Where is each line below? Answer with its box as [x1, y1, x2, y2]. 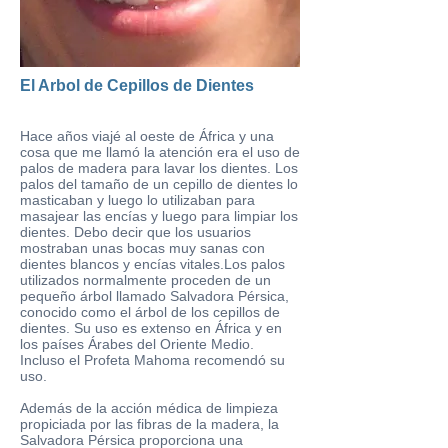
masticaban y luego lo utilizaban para [20, 192, 255, 208]
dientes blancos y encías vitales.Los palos [20, 256, 285, 272]
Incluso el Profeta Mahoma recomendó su [20, 352, 285, 368]
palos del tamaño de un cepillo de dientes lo [20, 176, 298, 192]
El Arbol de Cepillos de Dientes [20, 77, 254, 94]
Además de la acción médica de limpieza [20, 400, 278, 416]
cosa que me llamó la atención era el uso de [20, 144, 300, 160]
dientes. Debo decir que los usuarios [20, 224, 251, 240]
